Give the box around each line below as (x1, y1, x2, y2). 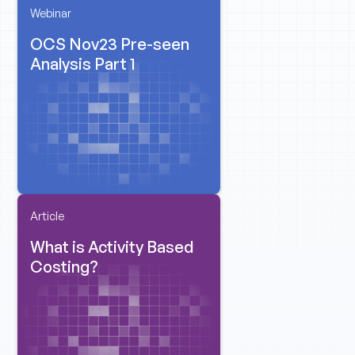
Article (30, 208, 65, 223)
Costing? (30, 256, 99, 277)
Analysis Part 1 (30, 53, 136, 74)
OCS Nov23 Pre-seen (30, 33, 190, 54)
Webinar (30, 6, 72, 21)
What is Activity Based (30, 236, 194, 257)
